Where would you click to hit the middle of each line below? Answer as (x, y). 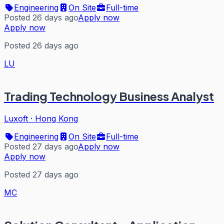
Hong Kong (56, 118)
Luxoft (16, 118)
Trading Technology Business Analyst (109, 96)
